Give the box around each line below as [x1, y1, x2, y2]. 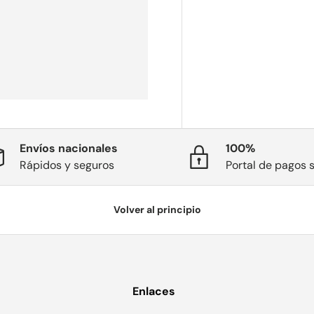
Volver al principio [113, 203, 201, 217]
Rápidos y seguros [20, 158, 114, 173]
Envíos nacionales [20, 141, 118, 156]
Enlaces [132, 283, 175, 299]
